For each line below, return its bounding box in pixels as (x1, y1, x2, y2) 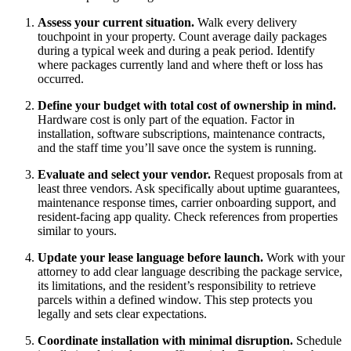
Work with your (263, 250, 345, 264)
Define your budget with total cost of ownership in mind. (38, 98, 336, 112)
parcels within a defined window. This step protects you (38, 292, 313, 306)
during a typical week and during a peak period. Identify (38, 43, 315, 57)
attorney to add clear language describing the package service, (38, 264, 342, 278)
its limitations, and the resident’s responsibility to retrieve (38, 278, 316, 292)
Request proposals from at (211, 167, 342, 181)
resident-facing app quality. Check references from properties (38, 209, 338, 223)
